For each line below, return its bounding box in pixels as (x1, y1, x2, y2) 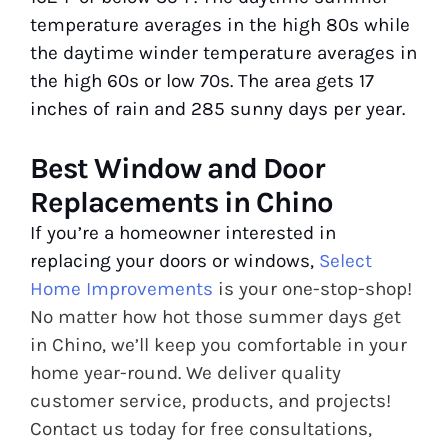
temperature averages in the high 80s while (30, 13, 410, 36)
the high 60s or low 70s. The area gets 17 (30, 69, 374, 92)
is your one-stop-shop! (213, 277, 412, 300)
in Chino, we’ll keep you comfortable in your (30, 333, 407, 356)
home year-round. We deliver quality (30, 361, 341, 384)
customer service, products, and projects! (30, 389, 391, 412)
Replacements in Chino (30, 184, 333, 219)
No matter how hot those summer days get (30, 305, 401, 328)
